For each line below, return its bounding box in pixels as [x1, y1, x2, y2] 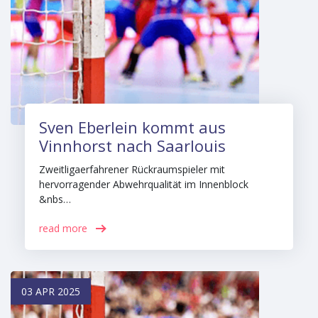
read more [39, 221, 87, 235]
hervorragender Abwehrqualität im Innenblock [39, 177, 248, 191]
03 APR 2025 [21, 285, 80, 298]
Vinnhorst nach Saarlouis [39, 135, 226, 156]
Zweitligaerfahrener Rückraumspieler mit [39, 163, 225, 176]
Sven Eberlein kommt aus [39, 116, 226, 138]
